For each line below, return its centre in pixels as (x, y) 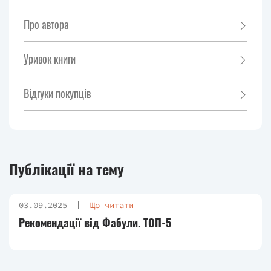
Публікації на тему (67, 169)
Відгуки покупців (57, 93)
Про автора (46, 24)
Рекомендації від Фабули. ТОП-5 (95, 223)
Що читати (112, 205)
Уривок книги (50, 58)
